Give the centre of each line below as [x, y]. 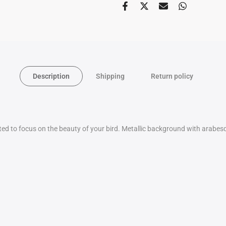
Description [51, 76]
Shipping [110, 76]
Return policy [172, 76]
